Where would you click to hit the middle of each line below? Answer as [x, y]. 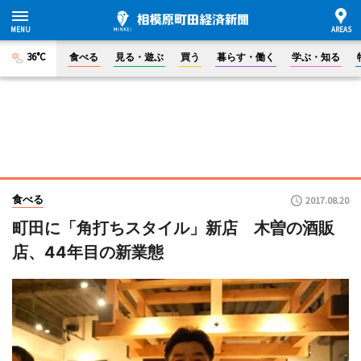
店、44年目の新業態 [88, 252]
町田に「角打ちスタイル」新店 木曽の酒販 [173, 228]
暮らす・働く [246, 57]
